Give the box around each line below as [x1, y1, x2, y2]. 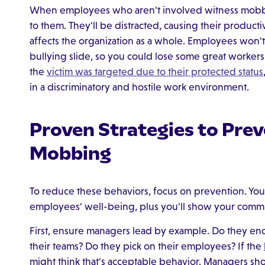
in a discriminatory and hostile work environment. [29, 80, 254, 93]
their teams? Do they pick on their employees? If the [29, 240, 264, 253]
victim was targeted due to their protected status [46, 65, 263, 77]
